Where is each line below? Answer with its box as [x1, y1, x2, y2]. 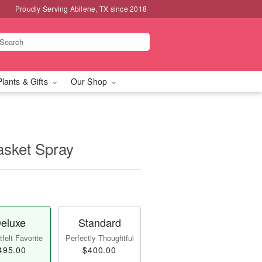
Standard [78, 215, 121, 230]
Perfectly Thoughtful [65, 232, 134, 243]
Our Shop [70, 75, 110, 87]
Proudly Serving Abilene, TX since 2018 [15, 4, 147, 13]
